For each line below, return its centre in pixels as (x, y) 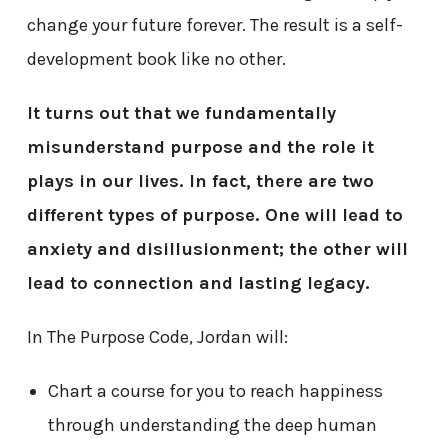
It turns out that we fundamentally (181, 112)
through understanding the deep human (212, 424)
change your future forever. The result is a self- (214, 24)
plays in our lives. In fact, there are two (200, 180)
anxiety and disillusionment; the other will (217, 248)
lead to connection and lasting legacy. (198, 282)
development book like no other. (156, 58)
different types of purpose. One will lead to (214, 214)
